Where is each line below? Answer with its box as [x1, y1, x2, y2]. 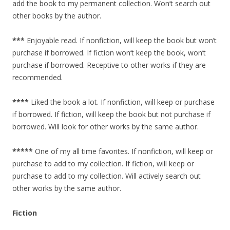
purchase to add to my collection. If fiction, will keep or [12, 159, 194, 169]
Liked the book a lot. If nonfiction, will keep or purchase [29, 97, 215, 107]
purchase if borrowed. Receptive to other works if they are [12, 60, 206, 70]
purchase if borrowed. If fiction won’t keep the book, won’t [12, 48, 206, 58]
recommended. [12, 72, 63, 83]
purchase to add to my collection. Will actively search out [12, 171, 201, 181]
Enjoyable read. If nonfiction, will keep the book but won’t [25, 35, 217, 46]
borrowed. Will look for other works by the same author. [12, 122, 199, 132]
